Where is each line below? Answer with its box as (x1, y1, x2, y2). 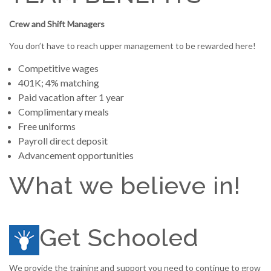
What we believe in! (9, 171, 241, 200)
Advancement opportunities (18, 149, 134, 162)
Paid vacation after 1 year (18, 91, 124, 103)
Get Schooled (39, 223, 199, 252)
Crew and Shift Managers (9, 19, 105, 30)
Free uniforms (18, 120, 76, 132)
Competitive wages (18, 62, 99, 74)
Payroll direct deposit (18, 135, 108, 147)
